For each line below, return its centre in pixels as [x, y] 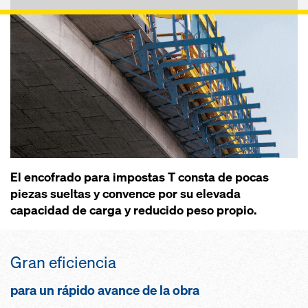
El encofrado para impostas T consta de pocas [140, 177]
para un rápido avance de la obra [106, 290]
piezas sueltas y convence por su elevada [125, 194]
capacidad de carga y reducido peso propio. [133, 210]
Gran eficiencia [63, 262]
